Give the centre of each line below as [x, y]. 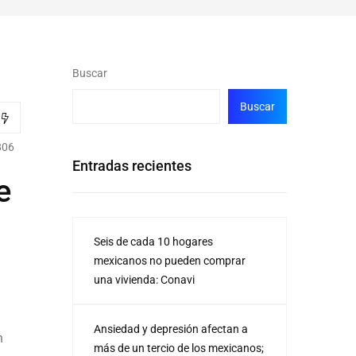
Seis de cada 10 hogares [153, 242]
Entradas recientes [132, 166]
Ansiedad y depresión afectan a [171, 329]
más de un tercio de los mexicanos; [179, 348]
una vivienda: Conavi [144, 280]
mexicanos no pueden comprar [170, 261]
